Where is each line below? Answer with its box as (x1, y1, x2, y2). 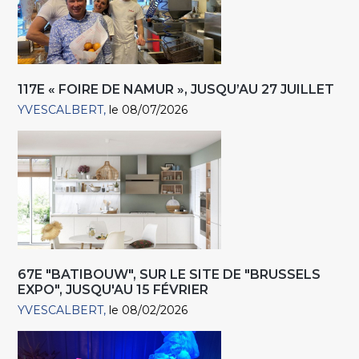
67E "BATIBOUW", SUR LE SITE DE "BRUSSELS (18, 267, 321, 283)
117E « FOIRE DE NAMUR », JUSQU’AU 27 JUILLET (18, 82, 335, 98)
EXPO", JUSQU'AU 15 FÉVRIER (18, 282, 209, 298)
